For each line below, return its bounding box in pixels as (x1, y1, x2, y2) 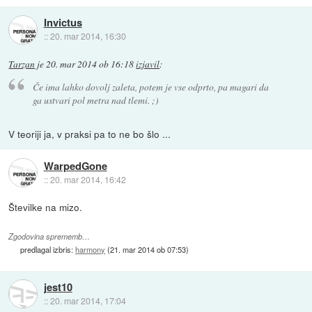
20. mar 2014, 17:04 (49, 294, 126, 306)
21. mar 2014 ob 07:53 (110, 243, 187, 255)
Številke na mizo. (8, 200, 83, 214)
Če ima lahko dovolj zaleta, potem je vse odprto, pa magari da (32, 80, 269, 94)
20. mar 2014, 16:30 (49, 30, 126, 42)
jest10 (43, 279, 72, 295)
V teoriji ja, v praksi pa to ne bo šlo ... (8, 127, 171, 141)
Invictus (43, 15, 82, 31)
